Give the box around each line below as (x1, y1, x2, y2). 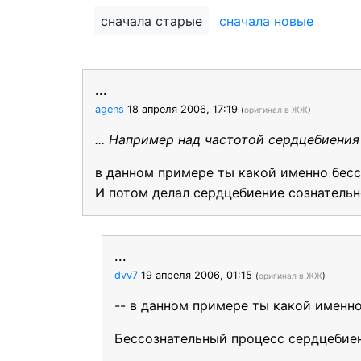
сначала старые (101, 13, 202, 29)
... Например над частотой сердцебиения (95, 131, 359, 147)
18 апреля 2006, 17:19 (127, 103, 238, 115)
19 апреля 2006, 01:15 (141, 269, 252, 281)
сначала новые (219, 13, 313, 29)
